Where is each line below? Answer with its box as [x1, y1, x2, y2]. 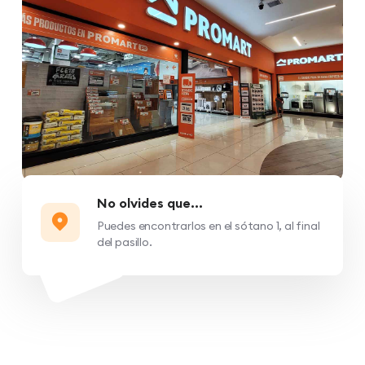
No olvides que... [96, 194, 203, 211]
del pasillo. [96, 234, 152, 249]
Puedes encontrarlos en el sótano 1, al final [96, 218, 320, 233]
